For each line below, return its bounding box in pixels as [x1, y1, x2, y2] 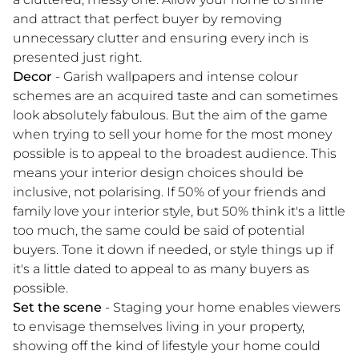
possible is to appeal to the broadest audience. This [13, 145, 337, 161]
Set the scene [13, 299, 105, 315]
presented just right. [13, 49, 142, 65]
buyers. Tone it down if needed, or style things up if [13, 241, 333, 257]
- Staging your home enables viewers [105, 299, 341, 315]
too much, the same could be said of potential [13, 222, 305, 238]
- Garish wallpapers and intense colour [52, 68, 298, 84]
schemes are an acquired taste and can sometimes [13, 87, 338, 103]
